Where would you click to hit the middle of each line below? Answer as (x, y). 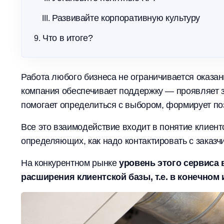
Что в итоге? (68, 38)
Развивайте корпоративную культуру (126, 18)
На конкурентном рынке (70, 163)
